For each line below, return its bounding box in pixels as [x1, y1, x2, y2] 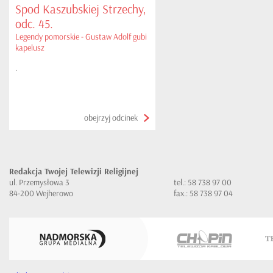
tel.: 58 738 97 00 [174, 177, 232, 188]
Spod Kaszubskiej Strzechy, [15, 2, 146, 17]
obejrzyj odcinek [84, 113, 138, 123]
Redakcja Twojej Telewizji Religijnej [9, 166, 138, 177]
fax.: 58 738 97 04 [174, 188, 233, 199]
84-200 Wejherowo [9, 188, 73, 199]
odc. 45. [15, 16, 53, 32]
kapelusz [15, 43, 44, 53]
